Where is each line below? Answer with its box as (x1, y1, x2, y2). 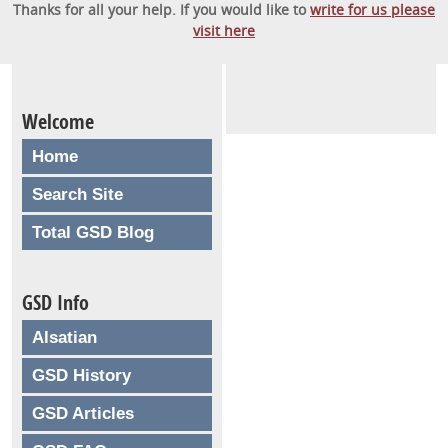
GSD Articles (32, 403, 134, 423)
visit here (193, 20, 255, 40)
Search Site (32, 184, 123, 204)
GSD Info (22, 288, 89, 316)
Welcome (22, 107, 94, 135)
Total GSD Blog (32, 222, 154, 242)
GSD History (32, 365, 131, 385)
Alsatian (32, 327, 97, 347)
